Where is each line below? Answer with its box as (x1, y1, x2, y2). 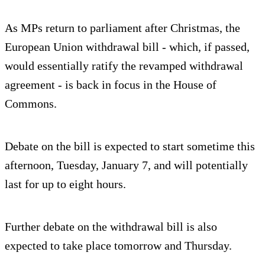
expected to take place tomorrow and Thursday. (5, 238, 232, 252)
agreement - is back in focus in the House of (5, 77, 216, 91)
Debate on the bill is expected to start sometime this (5, 139, 255, 153)
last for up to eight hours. (5, 177, 126, 190)
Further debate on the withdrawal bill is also (5, 219, 217, 233)
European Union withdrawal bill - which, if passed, (5, 40, 250, 53)
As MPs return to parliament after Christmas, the (5, 21, 240, 34)
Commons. (5, 96, 57, 110)
